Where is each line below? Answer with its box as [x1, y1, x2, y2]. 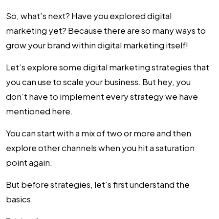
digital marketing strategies [83, 62, 192, 72]
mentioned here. [6, 106, 73, 116]
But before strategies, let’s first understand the [6, 179, 190, 190]
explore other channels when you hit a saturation [6, 142, 195, 153]
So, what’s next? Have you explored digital [6, 10, 172, 21]
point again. [6, 157, 52, 168]
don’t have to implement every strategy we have [6, 91, 198, 102]
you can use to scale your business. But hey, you [6, 76, 191, 87]
